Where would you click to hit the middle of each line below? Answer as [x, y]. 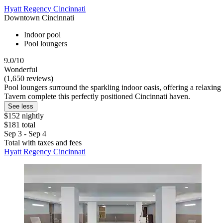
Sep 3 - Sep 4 [25, 134]
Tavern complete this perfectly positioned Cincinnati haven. [97, 97]
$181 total [20, 125]
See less [21, 107]
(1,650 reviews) [29, 79]
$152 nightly [24, 116]
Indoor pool [42, 35]
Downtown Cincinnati [39, 18]
